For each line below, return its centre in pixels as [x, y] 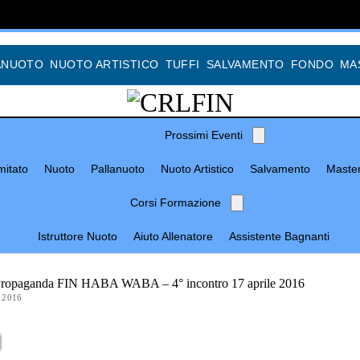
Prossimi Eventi [203, 135]
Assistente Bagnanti [279, 236]
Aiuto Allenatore [173, 236]
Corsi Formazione [175, 202]
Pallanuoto [118, 169]
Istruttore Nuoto [77, 236]
